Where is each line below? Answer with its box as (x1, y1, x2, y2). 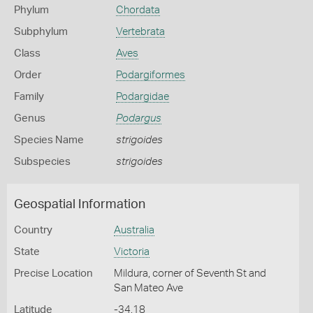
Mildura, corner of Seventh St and (113, 268, 266, 279)
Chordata (115, 5, 160, 15)
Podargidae (115, 92, 169, 102)
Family (14, 92, 44, 102)
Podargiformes (115, 70, 185, 80)
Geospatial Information (14, 198, 145, 211)
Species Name (14, 135, 84, 145)
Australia (113, 225, 154, 235)
